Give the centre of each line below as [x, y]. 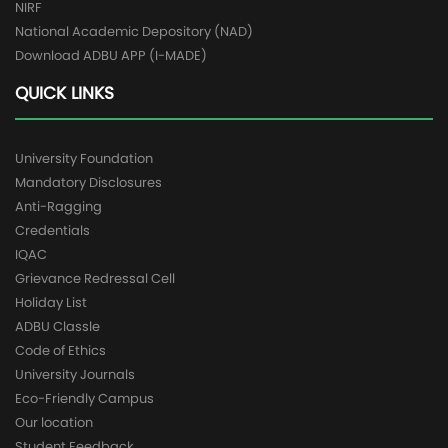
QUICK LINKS [64, 93]
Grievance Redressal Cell [95, 278]
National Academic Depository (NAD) [134, 31]
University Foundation [84, 158]
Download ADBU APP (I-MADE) [111, 55]
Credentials [52, 230]
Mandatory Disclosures [88, 182]
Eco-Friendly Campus [84, 398]
